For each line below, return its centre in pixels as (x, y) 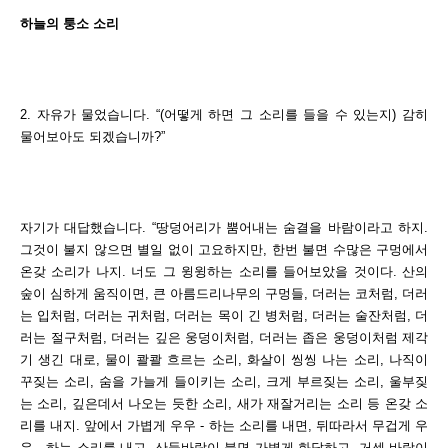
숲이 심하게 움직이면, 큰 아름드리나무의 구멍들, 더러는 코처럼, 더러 (224, 293)
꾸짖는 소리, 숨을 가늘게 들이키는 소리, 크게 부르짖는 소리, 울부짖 (224, 381)
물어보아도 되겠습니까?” (92, 136)
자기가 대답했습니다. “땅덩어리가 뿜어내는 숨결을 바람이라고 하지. (224, 227)
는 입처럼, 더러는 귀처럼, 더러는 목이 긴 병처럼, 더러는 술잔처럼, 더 (224, 315)
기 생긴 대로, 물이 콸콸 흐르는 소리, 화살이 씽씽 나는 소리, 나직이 (224, 359)
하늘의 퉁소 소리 (69, 23)
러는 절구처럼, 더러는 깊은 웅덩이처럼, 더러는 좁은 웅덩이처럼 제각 (224, 337)
